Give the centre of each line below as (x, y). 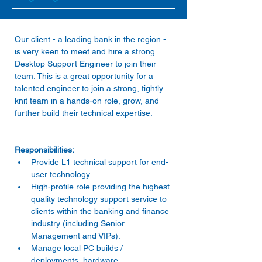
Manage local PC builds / (78, 248)
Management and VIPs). (77, 236)
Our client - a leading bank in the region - (92, 39)
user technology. (62, 174)
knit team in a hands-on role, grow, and (88, 101)
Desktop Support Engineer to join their (87, 64)
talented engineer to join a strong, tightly (90, 88)
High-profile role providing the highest (101, 187)
